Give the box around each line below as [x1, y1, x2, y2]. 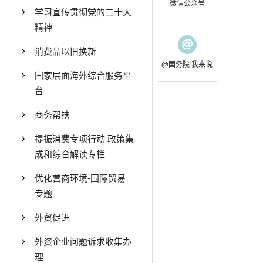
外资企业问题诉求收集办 [35, 235, 132, 247]
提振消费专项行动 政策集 [35, 132, 134, 144]
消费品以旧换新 [35, 45, 97, 57]
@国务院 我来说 [161, 59, 213, 69]
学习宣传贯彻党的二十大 [35, 5, 132, 18]
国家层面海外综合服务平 [35, 69, 132, 81]
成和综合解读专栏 [35, 147, 106, 160]
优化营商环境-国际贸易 [35, 171, 126, 184]
